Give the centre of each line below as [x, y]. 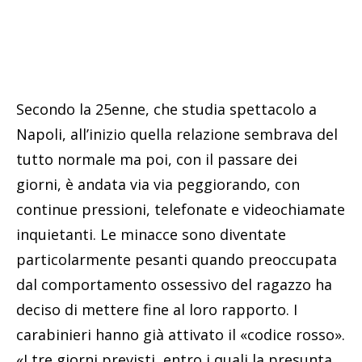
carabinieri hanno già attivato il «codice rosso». [181, 334]
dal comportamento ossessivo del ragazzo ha [174, 284]
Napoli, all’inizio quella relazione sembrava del [177, 134]
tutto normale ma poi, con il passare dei [157, 159]
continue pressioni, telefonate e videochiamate [181, 209]
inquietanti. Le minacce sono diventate [151, 234]
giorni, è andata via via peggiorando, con [158, 184]
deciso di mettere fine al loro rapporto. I [157, 309]
